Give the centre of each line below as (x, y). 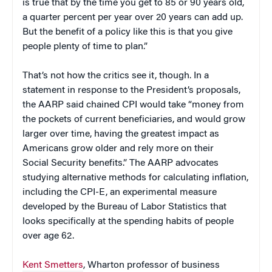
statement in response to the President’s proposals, (131, 91)
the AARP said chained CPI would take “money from (133, 105)
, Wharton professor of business (151, 266)
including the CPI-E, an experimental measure (120, 193)
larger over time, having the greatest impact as (121, 134)
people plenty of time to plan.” (85, 47)
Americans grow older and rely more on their (118, 149)
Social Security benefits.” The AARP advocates (121, 164)
